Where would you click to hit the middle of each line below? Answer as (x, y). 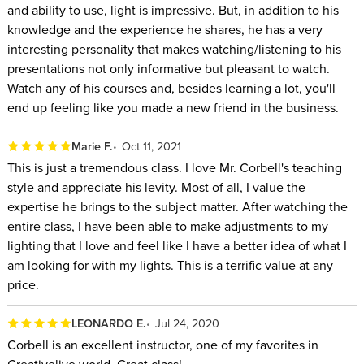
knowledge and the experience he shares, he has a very (165, 30)
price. (23, 285)
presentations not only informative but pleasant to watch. (168, 69)
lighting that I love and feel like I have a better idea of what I (177, 246)
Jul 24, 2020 (188, 323)
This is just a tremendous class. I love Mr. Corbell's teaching (174, 168)
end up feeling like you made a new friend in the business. (173, 108)
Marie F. (92, 145)
